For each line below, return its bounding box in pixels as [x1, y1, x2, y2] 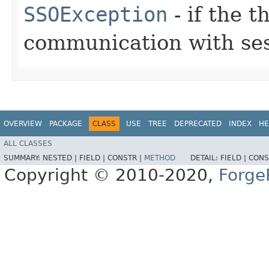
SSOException [23, 2, 168, 26]
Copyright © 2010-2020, [4, 165, 219, 186]
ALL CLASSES [4, 139, 52, 148]
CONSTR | [107, 154, 144, 163]
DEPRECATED [174, 119, 222, 128]
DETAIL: [190, 154, 220, 163]
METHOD [144, 154, 175, 163]
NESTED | [43, 154, 79, 163]
